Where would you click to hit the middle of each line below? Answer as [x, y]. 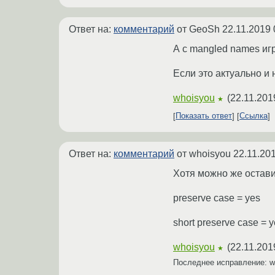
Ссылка [254, 116]
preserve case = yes [217, 198]
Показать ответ [204, 116]
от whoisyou [204, 153]
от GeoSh [198, 29]
